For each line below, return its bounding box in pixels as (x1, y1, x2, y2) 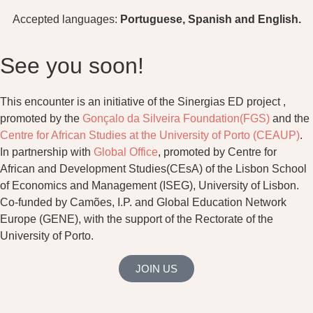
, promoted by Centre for (158, 146, 277, 159)
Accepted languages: (12, 13, 120, 25)
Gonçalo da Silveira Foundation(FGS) (82, 112, 270, 125)
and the (270, 112, 310, 125)
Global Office (94, 146, 158, 159)
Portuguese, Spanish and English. (119, 13, 301, 25)
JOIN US (136, 262, 177, 275)
